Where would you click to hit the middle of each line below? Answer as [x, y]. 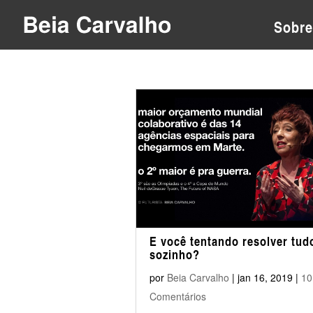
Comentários [177, 296]
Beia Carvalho [198, 277]
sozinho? [174, 254]
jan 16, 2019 [265, 277]
